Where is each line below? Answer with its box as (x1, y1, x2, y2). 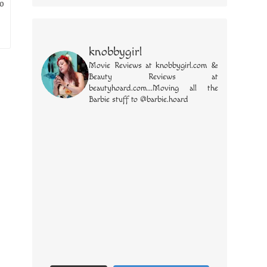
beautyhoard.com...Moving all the (89, 83, 218, 94)
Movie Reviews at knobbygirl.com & (89, 61, 218, 71)
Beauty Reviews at (89, 72, 218, 82)
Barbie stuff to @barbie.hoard (89, 95, 189, 105)
